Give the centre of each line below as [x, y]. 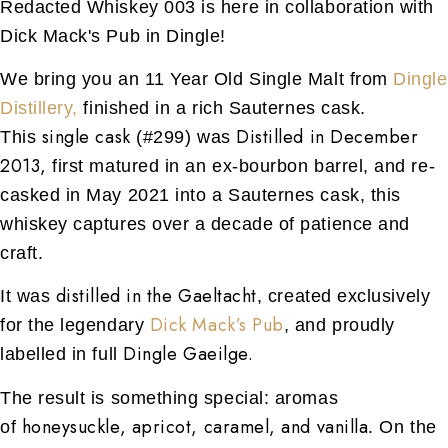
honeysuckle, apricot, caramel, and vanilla [195, 426]
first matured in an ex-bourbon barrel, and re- [241, 166]
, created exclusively [343, 296]
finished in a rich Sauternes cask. [221, 108]
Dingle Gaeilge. [188, 354]
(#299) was [183, 137]
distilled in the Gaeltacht [156, 296]
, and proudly [339, 325]
